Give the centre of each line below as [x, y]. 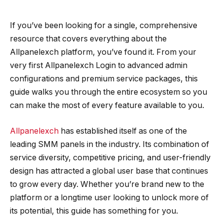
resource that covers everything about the [88, 39]
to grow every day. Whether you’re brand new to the [107, 184]
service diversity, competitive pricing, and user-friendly [110, 157]
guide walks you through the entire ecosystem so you [109, 92]
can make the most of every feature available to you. [107, 105]
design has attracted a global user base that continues [109, 171]
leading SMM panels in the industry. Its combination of [110, 144]
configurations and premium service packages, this [104, 79]
